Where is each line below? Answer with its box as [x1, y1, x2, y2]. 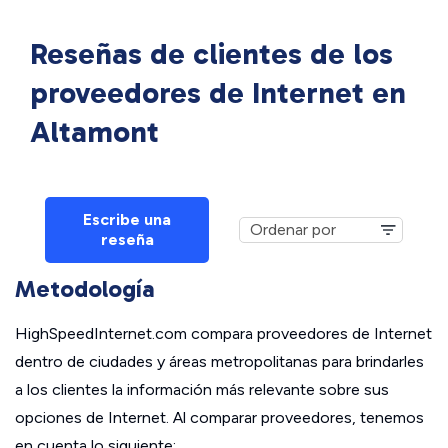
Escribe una [83, 210, 171, 229]
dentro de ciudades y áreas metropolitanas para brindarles [15, 352, 424, 371]
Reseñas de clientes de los [30, 36, 393, 72]
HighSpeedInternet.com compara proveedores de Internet [15, 324, 432, 343]
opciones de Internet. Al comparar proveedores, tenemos [15, 408, 424, 427]
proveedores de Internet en [30, 75, 406, 111]
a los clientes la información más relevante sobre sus [15, 380, 389, 399]
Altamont [30, 114, 159, 150]
